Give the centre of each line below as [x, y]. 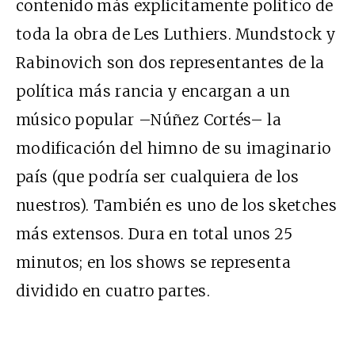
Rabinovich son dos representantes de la [170, 62]
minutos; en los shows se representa [153, 262]
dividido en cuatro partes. [113, 290]
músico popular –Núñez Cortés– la [149, 119]
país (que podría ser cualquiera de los [157, 176]
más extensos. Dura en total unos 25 [154, 233]
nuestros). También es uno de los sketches [177, 205]
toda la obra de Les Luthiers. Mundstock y [176, 34]
